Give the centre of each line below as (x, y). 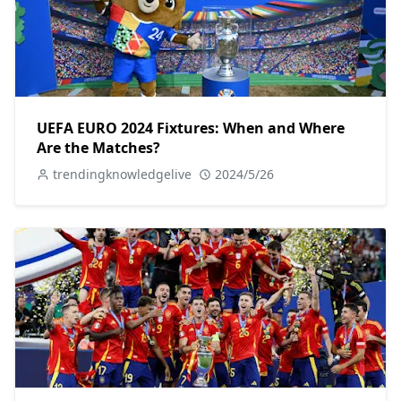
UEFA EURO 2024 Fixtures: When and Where (191, 128)
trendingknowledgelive (122, 174)
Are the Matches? (98, 147)
